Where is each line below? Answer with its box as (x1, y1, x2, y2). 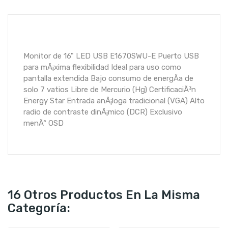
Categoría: (8, 201, 70, 215)
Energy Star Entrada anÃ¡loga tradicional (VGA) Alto (23, 96, 205, 105)
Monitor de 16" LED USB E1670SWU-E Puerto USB (23, 51, 199, 61)
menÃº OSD (23, 119, 64, 128)
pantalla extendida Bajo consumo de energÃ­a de (23, 74, 193, 83)
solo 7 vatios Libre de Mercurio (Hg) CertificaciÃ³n (23, 85, 196, 94)
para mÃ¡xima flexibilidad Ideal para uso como (23, 63, 181, 72)
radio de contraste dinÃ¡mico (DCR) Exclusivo (23, 107, 182, 117)
